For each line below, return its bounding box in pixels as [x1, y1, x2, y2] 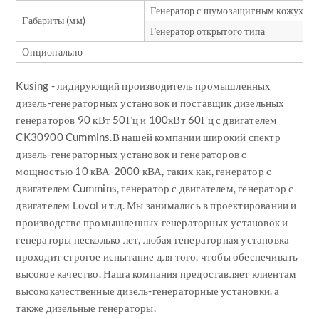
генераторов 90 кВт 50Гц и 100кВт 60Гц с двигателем [16, 113, 278, 126]
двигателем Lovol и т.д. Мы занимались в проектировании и [16, 198, 297, 211]
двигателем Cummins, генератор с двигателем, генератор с [16, 181, 294, 194]
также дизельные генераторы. [16, 300, 156, 314]
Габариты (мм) [22, 14, 86, 26]
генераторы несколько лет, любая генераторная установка [16, 232, 290, 246]
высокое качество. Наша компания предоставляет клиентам [16, 266, 297, 280]
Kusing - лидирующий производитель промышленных [16, 78, 271, 92]
